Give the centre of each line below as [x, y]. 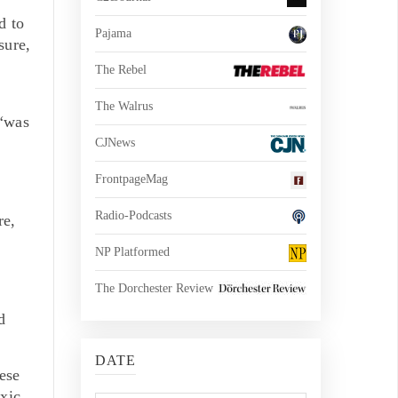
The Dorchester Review [154, 288]
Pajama [113, 33]
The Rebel [121, 70]
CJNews [115, 143]
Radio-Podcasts [133, 215]
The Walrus [124, 106]
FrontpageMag [131, 179]
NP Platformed [132, 252]
